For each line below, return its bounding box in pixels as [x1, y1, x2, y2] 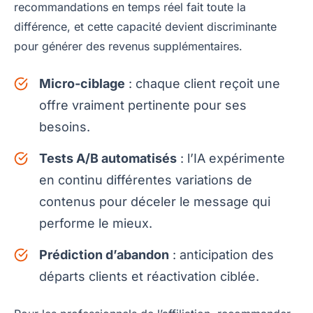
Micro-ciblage [39, 76, 125, 92]
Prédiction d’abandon [39, 247, 169, 263]
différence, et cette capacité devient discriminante [14, 20, 277, 34]
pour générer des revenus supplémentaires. [14, 39, 242, 54]
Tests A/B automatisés [39, 151, 177, 166]
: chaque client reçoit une [125, 76, 280, 92]
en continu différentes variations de [39, 173, 252, 188]
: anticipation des [169, 247, 274, 263]
